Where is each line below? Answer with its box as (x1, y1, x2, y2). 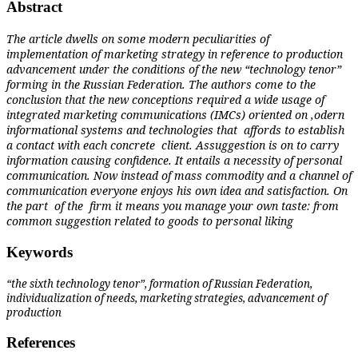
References (6, 334, 75, 352)
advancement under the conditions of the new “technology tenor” (6, 62, 341, 78)
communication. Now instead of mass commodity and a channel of (6, 168, 352, 184)
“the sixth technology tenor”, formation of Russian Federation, (6, 276, 312, 291)
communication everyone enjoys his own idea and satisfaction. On (6, 183, 348, 199)
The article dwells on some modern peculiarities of (6, 31, 269, 47)
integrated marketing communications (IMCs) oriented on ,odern (6, 107, 344, 123)
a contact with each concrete (6, 137, 155, 153)
